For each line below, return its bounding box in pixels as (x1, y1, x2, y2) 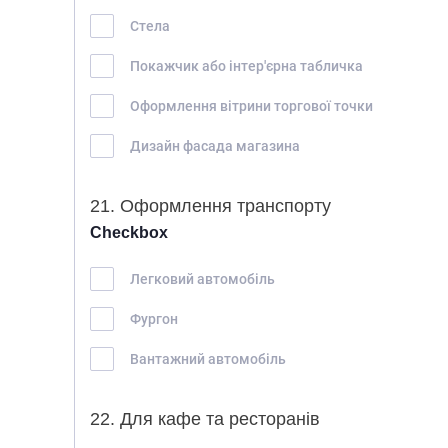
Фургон (130, 310, 178, 327)
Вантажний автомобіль (130, 350, 286, 367)
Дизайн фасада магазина (130, 137, 300, 154)
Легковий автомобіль (130, 270, 275, 287)
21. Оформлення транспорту (90, 196, 331, 216)
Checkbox (90, 224, 168, 241)
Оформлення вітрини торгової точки (130, 97, 373, 114)
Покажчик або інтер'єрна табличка (130, 57, 363, 74)
